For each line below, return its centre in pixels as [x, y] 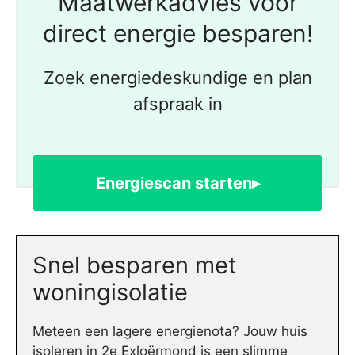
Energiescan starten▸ [177, 183]
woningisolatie [110, 292]
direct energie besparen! [177, 33]
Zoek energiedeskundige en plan [177, 77]
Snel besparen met [135, 265]
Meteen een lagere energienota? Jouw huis [170, 331]
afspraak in [177, 103]
